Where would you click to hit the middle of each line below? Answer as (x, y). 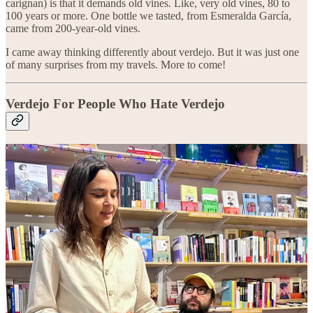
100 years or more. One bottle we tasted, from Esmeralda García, (148, 15)
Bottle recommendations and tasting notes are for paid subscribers (152, 255)
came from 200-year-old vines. (73, 28)
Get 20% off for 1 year (56, 291)
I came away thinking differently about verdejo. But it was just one (152, 52)
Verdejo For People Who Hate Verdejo (115, 104)
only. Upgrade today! (53, 268)
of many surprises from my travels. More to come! (116, 64)
